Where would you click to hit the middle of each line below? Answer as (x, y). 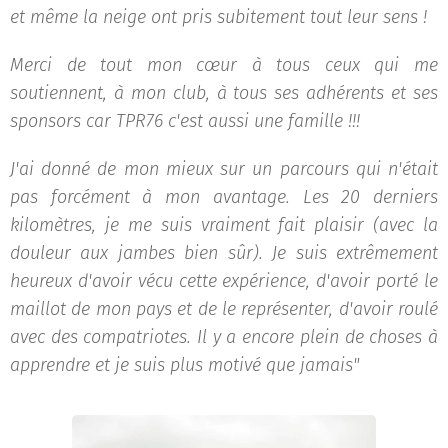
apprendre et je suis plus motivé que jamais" (184, 365)
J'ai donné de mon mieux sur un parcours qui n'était (224, 169)
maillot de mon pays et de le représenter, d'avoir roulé (224, 309)
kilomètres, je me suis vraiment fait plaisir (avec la (224, 225)
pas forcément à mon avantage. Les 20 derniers (224, 197)
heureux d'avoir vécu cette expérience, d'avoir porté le (224, 281)
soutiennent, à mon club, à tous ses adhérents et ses (224, 93)
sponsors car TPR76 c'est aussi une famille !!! (185, 121)
